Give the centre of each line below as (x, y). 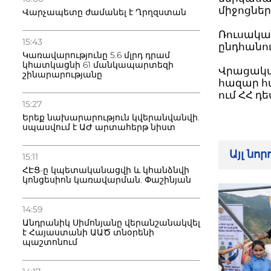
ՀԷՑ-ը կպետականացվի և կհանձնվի (106, 170)
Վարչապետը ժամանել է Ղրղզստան (104, 12)
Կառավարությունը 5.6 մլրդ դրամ (96, 55)
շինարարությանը (62, 74)
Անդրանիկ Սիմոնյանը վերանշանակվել (111, 223)
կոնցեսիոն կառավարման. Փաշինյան (107, 180)
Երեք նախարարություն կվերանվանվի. (111, 117)
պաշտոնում (50, 242)
